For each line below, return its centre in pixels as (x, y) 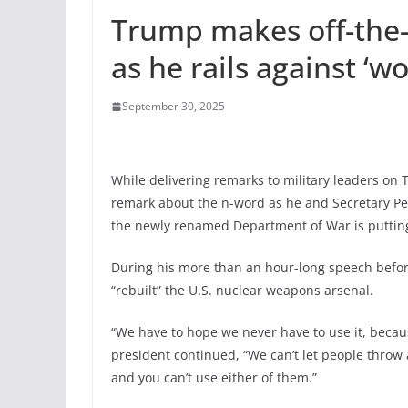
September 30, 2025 (173, 107)
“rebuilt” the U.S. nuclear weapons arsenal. (242, 291)
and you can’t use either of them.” (214, 378)
